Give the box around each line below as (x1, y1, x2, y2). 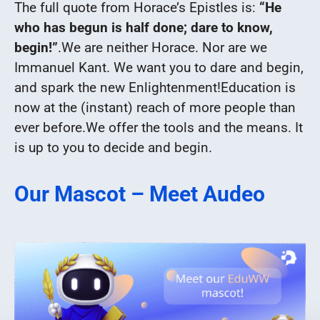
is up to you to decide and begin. (14, 139, 212, 156)
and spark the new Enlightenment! (14, 79, 221, 96)
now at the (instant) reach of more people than (14, 99, 296, 116)
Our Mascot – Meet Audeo (14, 181, 265, 206)
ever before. (14, 119, 86, 136)
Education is (221, 79, 296, 96)
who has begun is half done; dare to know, (14, 19, 273, 36)
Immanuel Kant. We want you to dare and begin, (14, 59, 304, 76)
